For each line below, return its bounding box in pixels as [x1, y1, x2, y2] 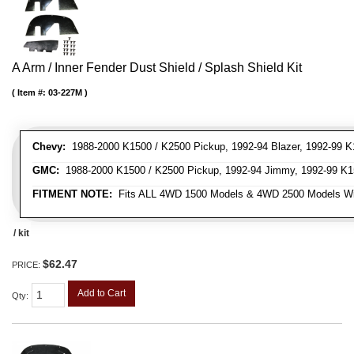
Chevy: [32, 141, 66, 153]
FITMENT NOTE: [32, 188, 112, 200]
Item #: [17, 88, 48, 97]
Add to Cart [77, 288, 126, 299]
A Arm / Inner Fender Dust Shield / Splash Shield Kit [12, 61, 302, 74]
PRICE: [12, 260, 43, 269]
